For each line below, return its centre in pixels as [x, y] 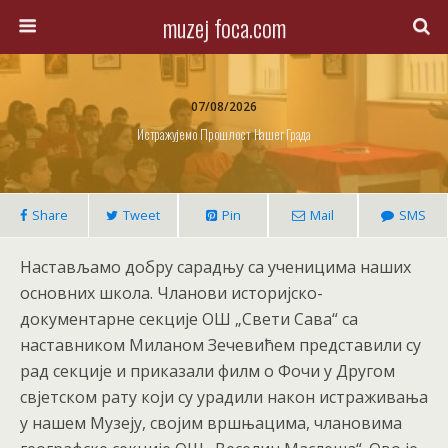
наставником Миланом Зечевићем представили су [220, 345]
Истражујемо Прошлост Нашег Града [224, 134]
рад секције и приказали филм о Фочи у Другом [207, 371]
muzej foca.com [224, 27]
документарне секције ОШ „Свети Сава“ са [189, 319]
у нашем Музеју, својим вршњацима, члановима [211, 423]
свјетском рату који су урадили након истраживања [224, 397]
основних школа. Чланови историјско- [171, 293]
